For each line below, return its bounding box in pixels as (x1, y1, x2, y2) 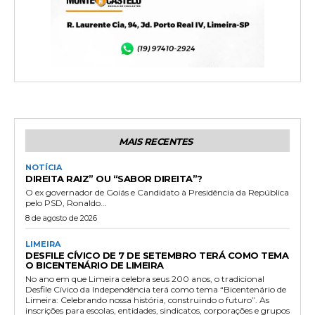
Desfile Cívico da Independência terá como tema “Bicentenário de (25, 284, 286, 295)
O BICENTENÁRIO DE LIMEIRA (25, 259, 164, 271)
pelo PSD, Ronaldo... (25, 198, 107, 209)
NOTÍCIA (25, 162, 62, 173)
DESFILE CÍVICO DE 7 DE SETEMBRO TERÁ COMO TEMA (25, 250, 288, 262)
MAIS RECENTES (119, 136, 193, 148)
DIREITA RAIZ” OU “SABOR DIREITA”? (25, 173, 202, 185)
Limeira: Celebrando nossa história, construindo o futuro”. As (25, 295, 269, 306)
